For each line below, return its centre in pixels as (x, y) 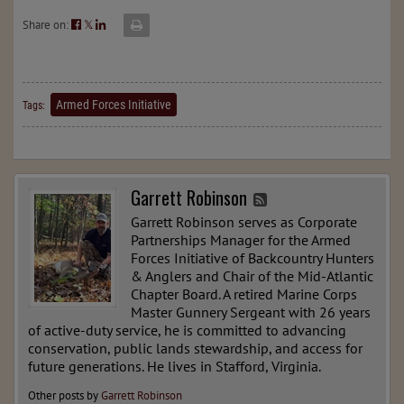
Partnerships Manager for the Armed (241, 239)
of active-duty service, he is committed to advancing (187, 330)
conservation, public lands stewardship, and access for (195, 348)
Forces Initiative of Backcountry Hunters (252, 257)
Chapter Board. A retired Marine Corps (244, 294)
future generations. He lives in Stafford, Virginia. (174, 366)
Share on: (47, 24)
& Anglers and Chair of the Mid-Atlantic (252, 275)
